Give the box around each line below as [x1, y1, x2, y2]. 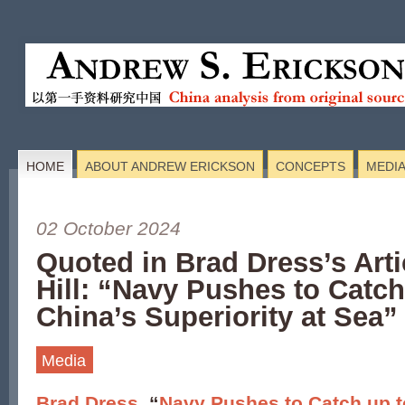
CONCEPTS [276, 159, 345, 174]
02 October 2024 [36, 218, 181, 239]
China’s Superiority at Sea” [36, 301, 398, 333]
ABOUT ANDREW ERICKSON [85, 159, 255, 174]
